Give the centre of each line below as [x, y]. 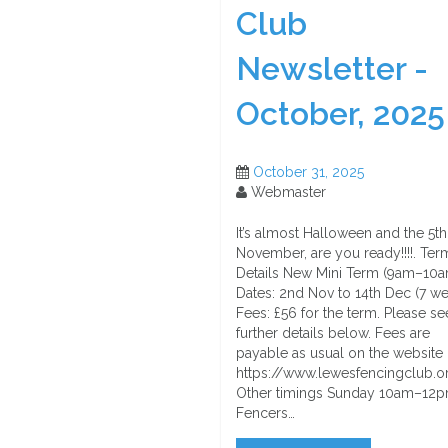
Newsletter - [332, 68]
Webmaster [286, 192]
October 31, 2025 [308, 172]
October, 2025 [340, 113]
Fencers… [265, 413]
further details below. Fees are [333, 333]
